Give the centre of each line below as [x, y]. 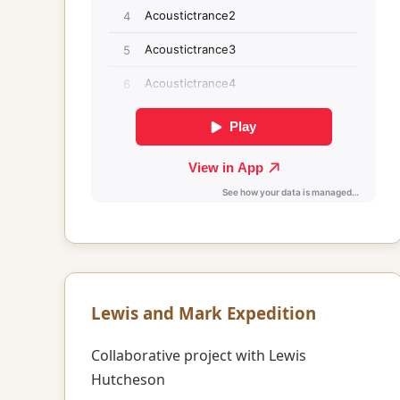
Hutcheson [128, 379]
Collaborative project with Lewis [198, 355]
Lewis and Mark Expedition [203, 312]
